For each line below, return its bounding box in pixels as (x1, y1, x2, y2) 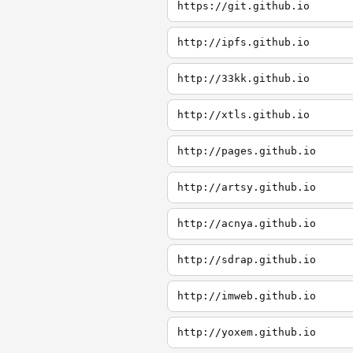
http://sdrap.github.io (177, 254, 316, 266)
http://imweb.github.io (177, 290, 316, 302)
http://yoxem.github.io (177, 326, 316, 338)
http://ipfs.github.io (177, 36, 310, 48)
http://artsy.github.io (177, 181, 316, 193)
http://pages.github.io (177, 145, 316, 157)
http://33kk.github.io (177, 72, 310, 84)
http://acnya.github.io (177, 217, 316, 229)
